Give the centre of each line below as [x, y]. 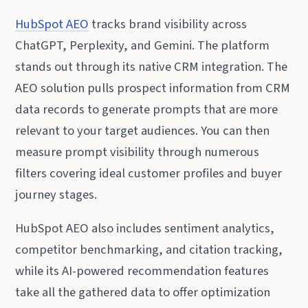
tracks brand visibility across [168, 24]
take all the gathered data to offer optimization [143, 292]
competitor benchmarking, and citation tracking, [149, 249]
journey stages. [56, 194]
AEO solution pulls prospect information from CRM [153, 88]
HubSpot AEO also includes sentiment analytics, [145, 228]
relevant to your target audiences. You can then [143, 130]
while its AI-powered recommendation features [142, 271]
